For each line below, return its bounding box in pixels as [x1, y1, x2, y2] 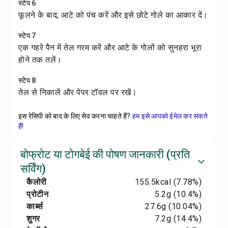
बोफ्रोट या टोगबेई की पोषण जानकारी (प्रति [20, 148, 190, 161]
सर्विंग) [20, 162, 46, 175]
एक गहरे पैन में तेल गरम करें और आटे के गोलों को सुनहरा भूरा [18, 43, 202, 52]
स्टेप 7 [18, 32, 36, 40]
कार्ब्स [26, 202, 43, 211]
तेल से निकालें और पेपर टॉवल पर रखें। [18, 88, 137, 97]
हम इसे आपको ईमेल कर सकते [132, 112, 208, 120]
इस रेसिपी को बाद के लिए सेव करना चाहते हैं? [18, 112, 131, 120]
